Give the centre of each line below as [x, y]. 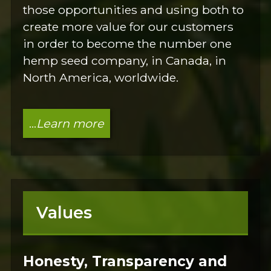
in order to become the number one [128, 43]
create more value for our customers [129, 26]
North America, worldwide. [101, 77]
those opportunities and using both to [134, 9]
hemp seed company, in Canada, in [125, 60]
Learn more [70, 123]
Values [64, 212]
